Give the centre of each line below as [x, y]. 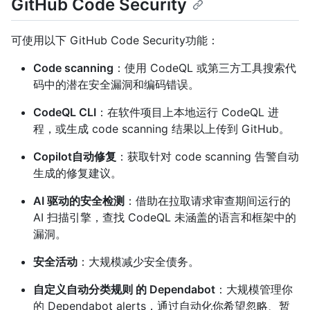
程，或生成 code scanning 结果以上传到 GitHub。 [162, 129]
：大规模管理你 [254, 290]
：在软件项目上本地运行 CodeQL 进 [188, 112]
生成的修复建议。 [77, 173]
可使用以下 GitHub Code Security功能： [115, 40]
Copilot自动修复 [75, 157]
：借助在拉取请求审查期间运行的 [208, 201]
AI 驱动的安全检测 [79, 201]
